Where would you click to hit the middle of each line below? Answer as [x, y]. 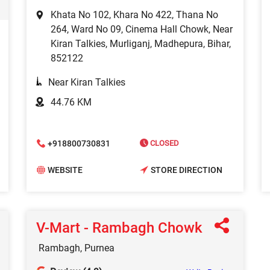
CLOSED [164, 143]
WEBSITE [65, 170]
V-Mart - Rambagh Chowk [119, 228]
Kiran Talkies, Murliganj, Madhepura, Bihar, [141, 44]
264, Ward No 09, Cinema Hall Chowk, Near [142, 30]
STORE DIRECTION [187, 170]
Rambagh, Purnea [77, 248]
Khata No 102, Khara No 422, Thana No [134, 15]
